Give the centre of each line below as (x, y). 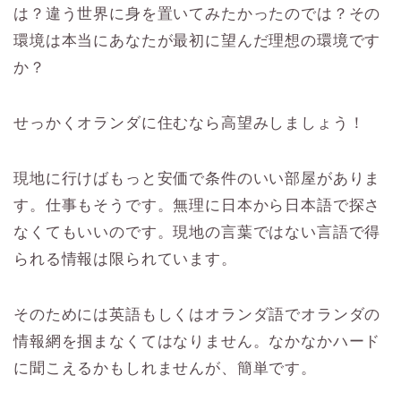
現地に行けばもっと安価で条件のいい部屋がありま (197, 178)
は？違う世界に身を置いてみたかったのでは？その (197, 13)
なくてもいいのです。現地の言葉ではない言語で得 (197, 232)
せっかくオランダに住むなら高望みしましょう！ (189, 123)
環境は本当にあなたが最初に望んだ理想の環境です (197, 40)
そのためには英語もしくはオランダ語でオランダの (197, 314)
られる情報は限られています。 (125, 259)
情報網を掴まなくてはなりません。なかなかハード (197, 341)
